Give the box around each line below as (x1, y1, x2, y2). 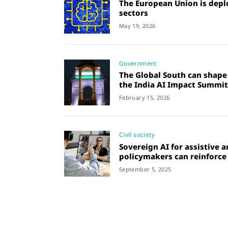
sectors (119, 8, 152, 18)
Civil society (119, 130, 155, 139)
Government (119, 59, 157, 68)
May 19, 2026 (119, 22, 156, 30)
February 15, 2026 (119, 94, 170, 101)
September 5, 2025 (119, 165, 172, 173)
